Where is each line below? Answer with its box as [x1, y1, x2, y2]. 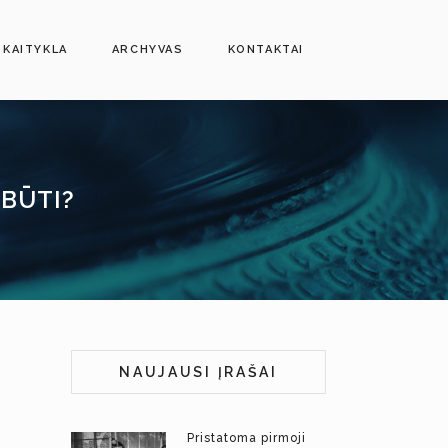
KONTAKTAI [227, 43, 304, 56]
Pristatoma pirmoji [187, 431, 306, 445]
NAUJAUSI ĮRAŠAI [119, 364, 278, 380]
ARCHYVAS [111, 43, 184, 56]
